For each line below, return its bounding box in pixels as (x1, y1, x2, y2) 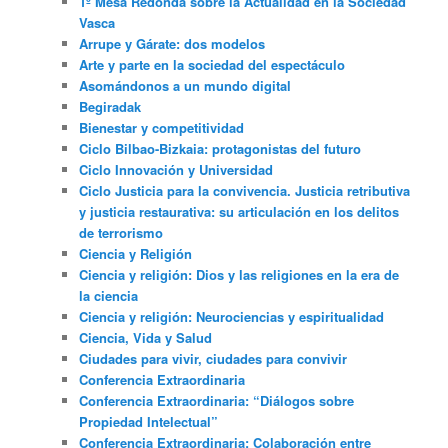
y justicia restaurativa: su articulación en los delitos (79, 201, 400, 221)
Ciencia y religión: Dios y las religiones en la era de (79, 264, 400, 284)
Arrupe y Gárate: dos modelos (79, 33, 266, 53)
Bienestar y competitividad (79, 117, 245, 137)
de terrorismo (79, 222, 164, 242)
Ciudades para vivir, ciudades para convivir (79, 348, 348, 368)
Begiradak (79, 96, 142, 116)
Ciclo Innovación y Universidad (79, 159, 274, 179)
